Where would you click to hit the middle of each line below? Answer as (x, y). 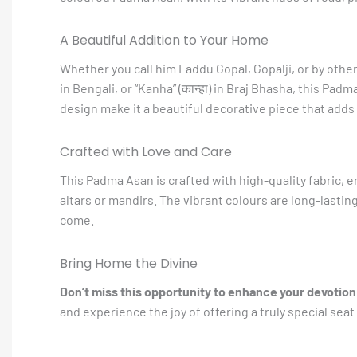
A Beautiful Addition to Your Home (164, 40)
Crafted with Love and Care (146, 152)
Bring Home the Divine (129, 263)
